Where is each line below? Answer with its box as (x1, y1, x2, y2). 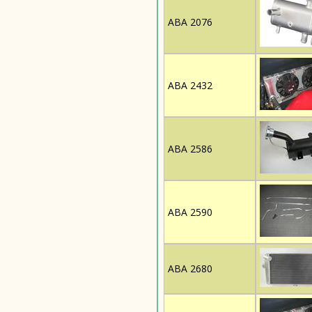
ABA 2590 (168, 205, 212, 219)
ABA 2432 (168, 79, 212, 92)
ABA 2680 (168, 262, 212, 275)
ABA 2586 (168, 142, 212, 155)
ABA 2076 (168, 15, 212, 29)
